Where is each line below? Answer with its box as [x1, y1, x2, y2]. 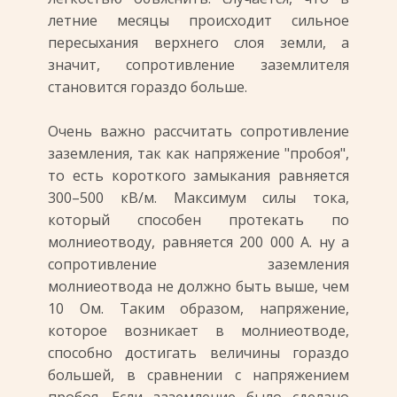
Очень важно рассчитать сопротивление [48, 121, 349, 141]
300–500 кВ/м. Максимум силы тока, [48, 188, 349, 207]
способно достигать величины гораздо [48, 343, 349, 362]
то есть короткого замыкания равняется [48, 166, 349, 185]
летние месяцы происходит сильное [48, 11, 349, 30]
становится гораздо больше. [48, 77, 247, 97]
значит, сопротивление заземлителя [48, 55, 349, 74]
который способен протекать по [48, 210, 349, 230]
